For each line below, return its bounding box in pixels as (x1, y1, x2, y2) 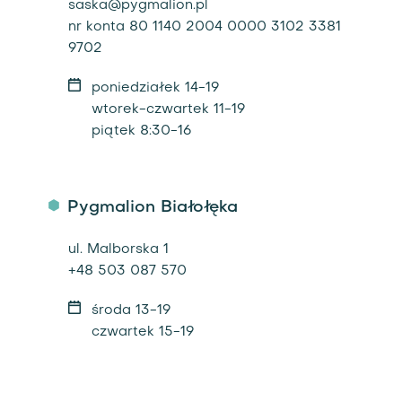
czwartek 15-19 (91, 326, 194, 338)
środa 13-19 (91, 304, 170, 317)
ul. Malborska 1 (67, 243, 169, 256)
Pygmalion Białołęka (66, 199, 238, 215)
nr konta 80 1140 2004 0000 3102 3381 (67, 21, 341, 33)
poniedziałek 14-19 (91, 82, 219, 94)
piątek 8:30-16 (91, 125, 191, 137)
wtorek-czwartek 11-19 (91, 103, 245, 116)
